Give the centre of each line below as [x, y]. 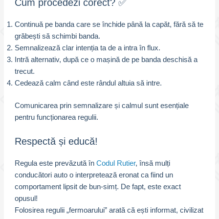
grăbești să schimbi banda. [57, 36]
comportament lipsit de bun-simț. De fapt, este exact [98, 186]
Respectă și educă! [56, 141]
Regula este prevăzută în [55, 163]
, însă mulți [153, 163]
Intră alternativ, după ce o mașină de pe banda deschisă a [106, 60]
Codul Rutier [116, 163]
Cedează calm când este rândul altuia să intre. [88, 83]
